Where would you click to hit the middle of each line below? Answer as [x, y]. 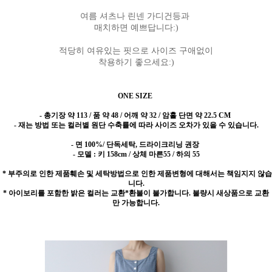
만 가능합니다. [136, 203]
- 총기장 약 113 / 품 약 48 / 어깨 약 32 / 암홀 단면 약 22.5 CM [136, 116]
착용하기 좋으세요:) [136, 63]
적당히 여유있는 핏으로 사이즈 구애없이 [136, 51]
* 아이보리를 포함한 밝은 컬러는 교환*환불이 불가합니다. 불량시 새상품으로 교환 [136, 193]
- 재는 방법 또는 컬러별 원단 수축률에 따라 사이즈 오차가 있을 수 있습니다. [136, 125]
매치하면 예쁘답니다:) [136, 28]
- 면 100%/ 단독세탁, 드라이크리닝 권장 [136, 145]
